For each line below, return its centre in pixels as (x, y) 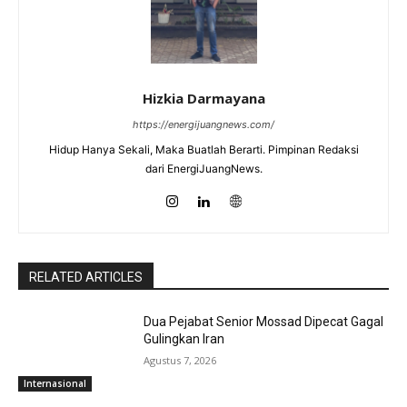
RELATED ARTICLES (86, 277)
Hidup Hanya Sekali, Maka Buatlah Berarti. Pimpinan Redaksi (203, 149)
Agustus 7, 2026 (180, 360)
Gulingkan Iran (184, 338)
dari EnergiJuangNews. (203, 168)
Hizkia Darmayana (203, 98)
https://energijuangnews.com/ (203, 124)
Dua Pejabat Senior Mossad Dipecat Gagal (264, 321)
